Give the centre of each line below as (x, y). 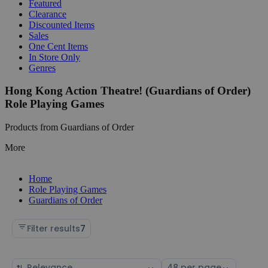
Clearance (48, 14)
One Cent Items (58, 46)
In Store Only (54, 57)
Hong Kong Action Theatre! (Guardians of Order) (128, 91)
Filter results (54, 228)
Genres (42, 68)
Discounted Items (62, 25)
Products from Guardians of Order (69, 127)
